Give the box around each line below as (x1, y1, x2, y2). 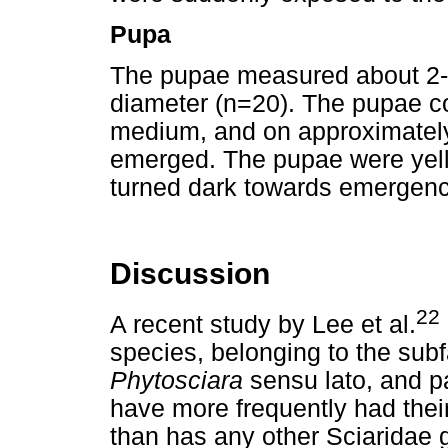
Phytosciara (110, 366, 250, 394)
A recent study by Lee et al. (110, 310, 416, 338)
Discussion (110, 257, 270, 291)
